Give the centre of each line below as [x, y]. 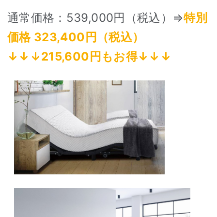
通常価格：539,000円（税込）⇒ [96, 17]
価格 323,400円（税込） [76, 37]
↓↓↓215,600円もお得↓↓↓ [89, 56]
